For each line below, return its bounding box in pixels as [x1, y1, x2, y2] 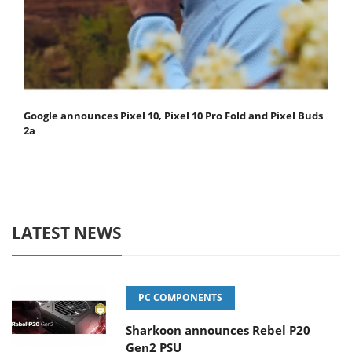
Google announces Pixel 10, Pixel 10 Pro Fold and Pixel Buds [24, 108, 323, 123]
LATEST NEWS [12, 222, 122, 244]
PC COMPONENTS [138, 291, 222, 305]
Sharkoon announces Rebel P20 [126, 322, 310, 339]
